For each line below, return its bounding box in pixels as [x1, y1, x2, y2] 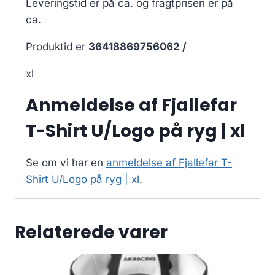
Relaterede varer [15, 220, 168, 245]
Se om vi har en [26, 157, 106, 169]
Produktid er [26, 41, 88, 53]
